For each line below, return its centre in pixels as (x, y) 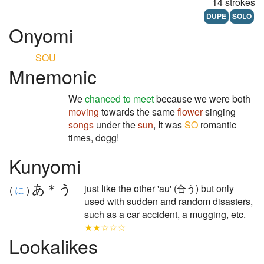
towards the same (138, 112)
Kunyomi (45, 166)
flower (190, 112)
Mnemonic (53, 76)
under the (116, 125)
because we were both (202, 99)
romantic (217, 125)
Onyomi (41, 35)
